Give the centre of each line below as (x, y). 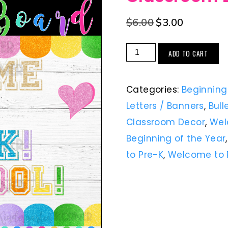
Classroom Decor (166, 122)
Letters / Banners (165, 106)
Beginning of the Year (176, 138)
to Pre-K (145, 155)
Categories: (154, 90)
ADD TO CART (188, 53)
